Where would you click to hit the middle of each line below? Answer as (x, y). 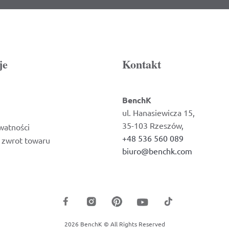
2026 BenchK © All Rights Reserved (114, 224)
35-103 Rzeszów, (153, 125)
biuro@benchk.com (157, 151)
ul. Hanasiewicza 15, (158, 112)
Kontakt (142, 64)
